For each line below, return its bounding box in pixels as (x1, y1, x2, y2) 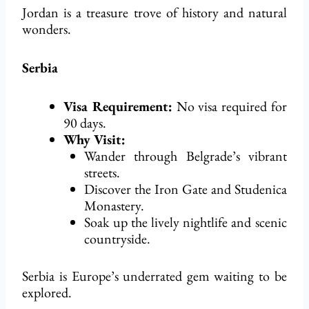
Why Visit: (63, 130, 126, 149)
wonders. (22, 20, 72, 39)
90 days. (63, 114, 107, 132)
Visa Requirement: (63, 97, 173, 116)
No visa (172, 97, 221, 116)
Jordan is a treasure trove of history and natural (22, 3, 287, 22)
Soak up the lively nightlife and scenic (84, 213, 287, 232)
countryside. (84, 230, 151, 248)
